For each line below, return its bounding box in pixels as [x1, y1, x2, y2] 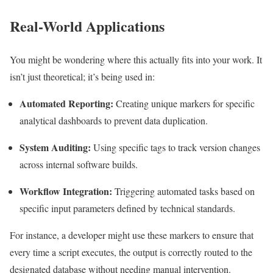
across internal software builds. [19, 157, 138, 171]
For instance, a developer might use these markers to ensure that [10, 228, 253, 241]
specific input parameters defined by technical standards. [19, 201, 235, 214]
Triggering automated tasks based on [112, 184, 255, 197]
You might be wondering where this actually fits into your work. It [10, 52, 262, 66]
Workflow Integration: [19, 183, 112, 198]
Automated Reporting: [19, 96, 113, 110]
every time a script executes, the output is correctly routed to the [10, 245, 252, 258]
